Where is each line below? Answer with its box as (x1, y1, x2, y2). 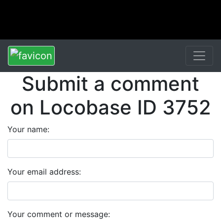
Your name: (7, 124, 49, 134)
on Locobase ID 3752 (10, 95, 211, 119)
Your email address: (7, 167, 81, 177)
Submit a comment (22, 72, 199, 96)
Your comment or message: (7, 209, 110, 219)
